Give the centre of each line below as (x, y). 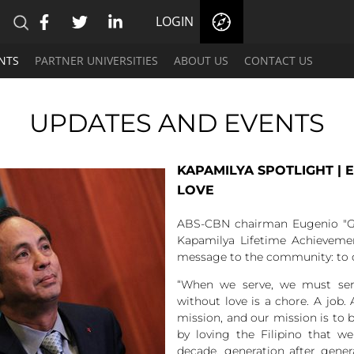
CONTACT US (279, 60)
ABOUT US (201, 60)
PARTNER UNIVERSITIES (96, 60)
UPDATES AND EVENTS (177, 123)
